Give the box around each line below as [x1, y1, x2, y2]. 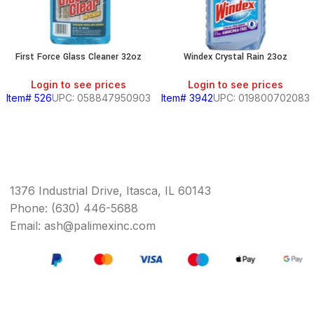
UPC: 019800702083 [213, 92, 310, 104]
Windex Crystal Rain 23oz [184, 50, 287, 63]
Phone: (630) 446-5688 [10, 201, 138, 215]
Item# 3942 [161, 92, 213, 104]
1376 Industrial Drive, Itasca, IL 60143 [10, 184, 211, 198]
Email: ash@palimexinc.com [10, 219, 156, 233]
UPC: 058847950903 [52, 92, 151, 104]
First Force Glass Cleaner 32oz [15, 50, 142, 63]
